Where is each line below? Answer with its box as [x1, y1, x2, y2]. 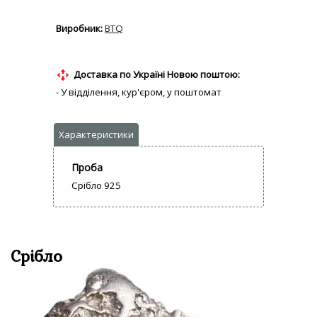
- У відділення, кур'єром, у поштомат [56, 86, 221, 99]
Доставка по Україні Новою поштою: [74, 68, 240, 81]
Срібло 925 [71, 179, 121, 192]
